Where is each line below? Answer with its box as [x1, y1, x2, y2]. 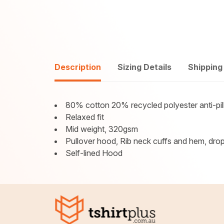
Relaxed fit [65, 112, 104, 122]
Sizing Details [117, 62, 172, 72]
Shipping [188, 62, 223, 72]
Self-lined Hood [65, 148, 123, 158]
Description [54, 62, 101, 72]
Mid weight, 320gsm [65, 124, 138, 134]
